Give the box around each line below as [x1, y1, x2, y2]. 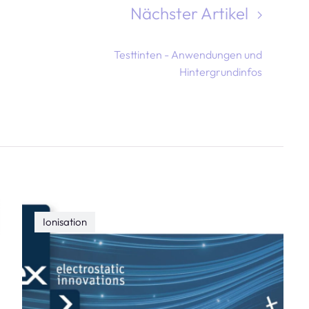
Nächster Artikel [130, 3, 252, 23]
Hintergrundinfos [179, 65, 262, 79]
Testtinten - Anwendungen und [113, 48, 262, 61]
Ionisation [43, 215, 88, 228]
